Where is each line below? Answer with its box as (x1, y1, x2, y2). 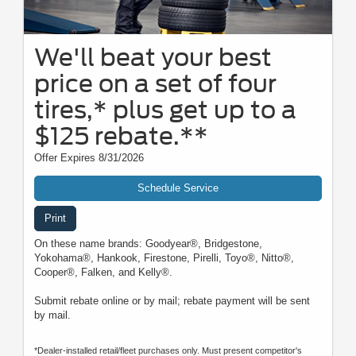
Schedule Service (137, 181, 219, 194)
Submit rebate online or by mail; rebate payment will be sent (34, 294, 310, 307)
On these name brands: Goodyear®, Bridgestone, (34, 237, 262, 250)
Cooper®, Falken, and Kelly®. (34, 265, 172, 278)
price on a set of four (34, 68, 277, 98)
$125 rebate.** (34, 121, 208, 150)
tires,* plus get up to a (34, 95, 296, 124)
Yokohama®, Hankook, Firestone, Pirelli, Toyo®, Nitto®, (34, 251, 294, 264)
